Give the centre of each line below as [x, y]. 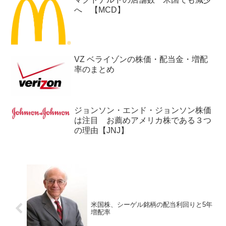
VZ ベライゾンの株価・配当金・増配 [141, 60]
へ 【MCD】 [100, 10]
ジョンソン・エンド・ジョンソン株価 [143, 110]
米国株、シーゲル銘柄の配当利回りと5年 [151, 205]
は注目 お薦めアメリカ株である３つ [143, 121]
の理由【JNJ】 [101, 131]
